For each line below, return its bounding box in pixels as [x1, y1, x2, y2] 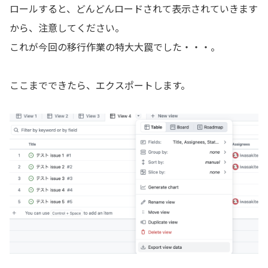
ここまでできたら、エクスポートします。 [10, 78, 190, 93]
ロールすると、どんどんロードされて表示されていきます [10, 1, 258, 16]
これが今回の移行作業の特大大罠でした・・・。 [10, 39, 220, 54]
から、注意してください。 [10, 20, 124, 35]
